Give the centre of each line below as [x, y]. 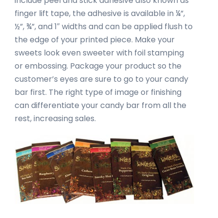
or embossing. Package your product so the [98, 66]
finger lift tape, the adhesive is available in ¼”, [100, 14]
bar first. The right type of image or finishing [98, 92]
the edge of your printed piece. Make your [95, 40]
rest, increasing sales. [55, 119]
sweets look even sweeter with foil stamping [99, 53]
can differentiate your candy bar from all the [100, 106]
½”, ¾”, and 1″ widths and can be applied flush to [104, 27]
